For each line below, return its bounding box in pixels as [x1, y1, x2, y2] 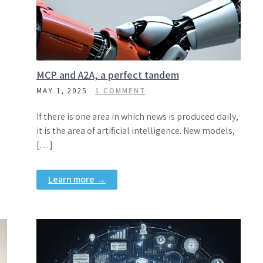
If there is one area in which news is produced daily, [36, 110, 238, 123]
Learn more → [48, 173, 106, 186]
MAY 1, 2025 [36, 86, 87, 96]
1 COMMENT [95, 86, 146, 96]
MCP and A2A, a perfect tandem [36, 68, 179, 82]
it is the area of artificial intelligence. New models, [36, 124, 235, 137]
